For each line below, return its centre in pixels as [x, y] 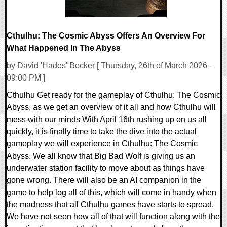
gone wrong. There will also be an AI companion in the [104, 180]
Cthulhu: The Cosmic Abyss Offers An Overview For [106, 36]
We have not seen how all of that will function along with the [113, 217]
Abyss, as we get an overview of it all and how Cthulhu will [111, 107]
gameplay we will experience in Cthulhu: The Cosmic [102, 144]
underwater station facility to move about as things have [106, 168]
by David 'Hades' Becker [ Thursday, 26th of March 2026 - [109, 66]
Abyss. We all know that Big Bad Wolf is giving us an [101, 156]
